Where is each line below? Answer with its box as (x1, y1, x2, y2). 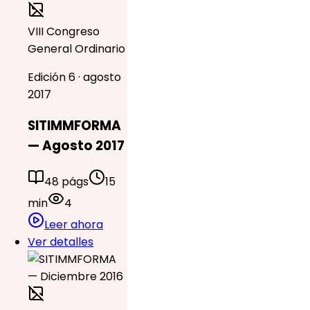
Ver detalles (28, 234, 93, 250)
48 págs (44, 174, 89, 190)
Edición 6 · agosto (28, 69, 121, 85)
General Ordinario (28, 40, 125, 57)
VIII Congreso (28, 23, 100, 39)
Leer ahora (44, 217, 103, 232)
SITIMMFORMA (28, 116, 121, 136)
